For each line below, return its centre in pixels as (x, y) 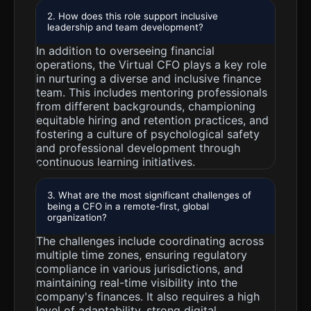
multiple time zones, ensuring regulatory (142, 255)
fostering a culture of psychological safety (148, 134)
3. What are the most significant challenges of (149, 195)
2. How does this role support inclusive (133, 16)
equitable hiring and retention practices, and (152, 120)
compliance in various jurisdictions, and (140, 269)
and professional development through (138, 148)
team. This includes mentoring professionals (152, 92)
